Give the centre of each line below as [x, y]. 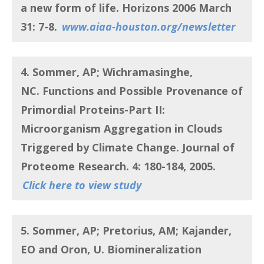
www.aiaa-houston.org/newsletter [149, 26]
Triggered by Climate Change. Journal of [128, 147]
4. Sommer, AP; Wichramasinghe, [107, 72]
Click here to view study [82, 185]
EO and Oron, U [61, 250]
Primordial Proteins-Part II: [93, 109]
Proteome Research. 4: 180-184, [105, 166]
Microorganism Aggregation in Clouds [121, 128]
